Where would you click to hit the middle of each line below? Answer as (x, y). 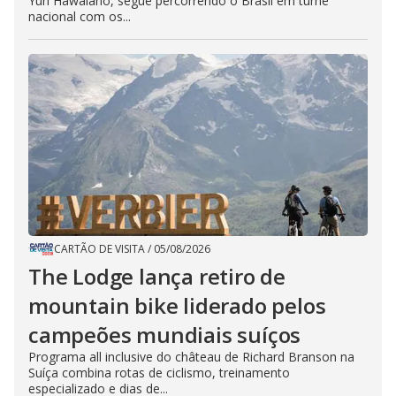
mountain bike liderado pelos (177, 305)
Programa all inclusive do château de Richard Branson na (191, 356)
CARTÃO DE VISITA (99, 248)
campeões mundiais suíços (165, 334)
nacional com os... (80, 16)
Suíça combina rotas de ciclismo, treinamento (159, 372)
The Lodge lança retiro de (157, 276)
